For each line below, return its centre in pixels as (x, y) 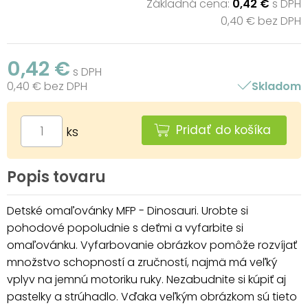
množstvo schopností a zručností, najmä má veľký (142, 262)
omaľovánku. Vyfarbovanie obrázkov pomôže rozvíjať (152, 245)
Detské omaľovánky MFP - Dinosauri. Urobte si (128, 210)
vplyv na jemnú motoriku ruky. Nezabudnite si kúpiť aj (146, 279)
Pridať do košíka (223, 130)
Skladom (276, 86)
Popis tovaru (56, 177)
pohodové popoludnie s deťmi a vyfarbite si (125, 228)
